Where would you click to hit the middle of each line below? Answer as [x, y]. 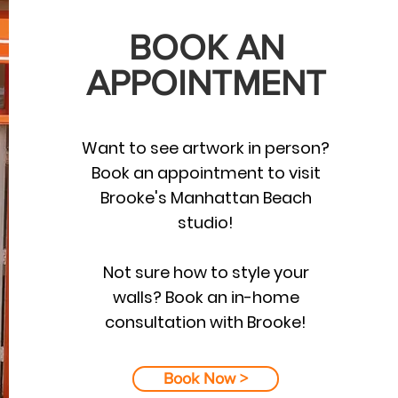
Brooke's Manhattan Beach [206, 198]
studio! [206, 223]
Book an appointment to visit [206, 173]
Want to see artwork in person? [206, 148]
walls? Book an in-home [206, 298]
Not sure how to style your [206, 273]
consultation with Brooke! [206, 322]
